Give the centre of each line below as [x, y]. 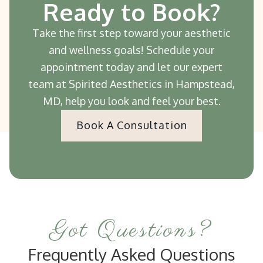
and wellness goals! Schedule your [131, 50]
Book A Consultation [131, 125]
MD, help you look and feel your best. [131, 101]
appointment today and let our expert [131, 67]
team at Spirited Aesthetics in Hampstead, [131, 84]
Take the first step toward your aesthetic [131, 33]
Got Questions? [131, 230]
